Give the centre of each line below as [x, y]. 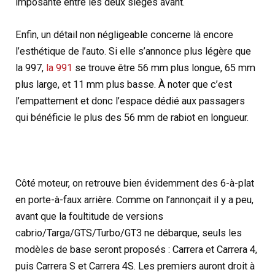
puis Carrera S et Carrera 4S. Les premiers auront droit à [135, 266]
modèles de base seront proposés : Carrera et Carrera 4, [137, 249]
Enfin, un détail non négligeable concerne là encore [125, 35]
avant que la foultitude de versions [90, 216]
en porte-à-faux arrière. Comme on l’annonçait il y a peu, [135, 199]
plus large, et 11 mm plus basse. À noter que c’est [124, 85]
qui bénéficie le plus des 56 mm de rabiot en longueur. [132, 118]
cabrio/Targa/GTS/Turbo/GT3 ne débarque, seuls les [129, 233]
